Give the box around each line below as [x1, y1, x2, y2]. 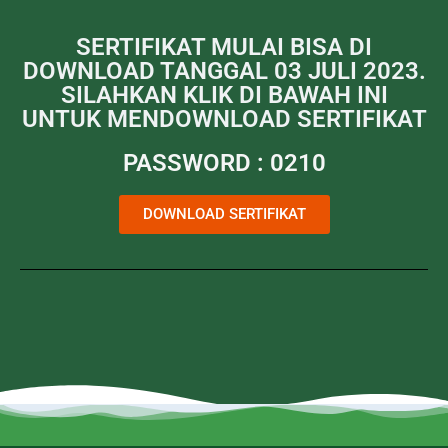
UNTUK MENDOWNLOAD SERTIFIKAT [21, 105, 427, 134]
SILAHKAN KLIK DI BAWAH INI [60, 81, 388, 110]
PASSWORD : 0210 [122, 149, 326, 178]
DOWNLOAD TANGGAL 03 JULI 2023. [22, 57, 426, 86]
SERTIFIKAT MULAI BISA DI [76, 33, 372, 62]
